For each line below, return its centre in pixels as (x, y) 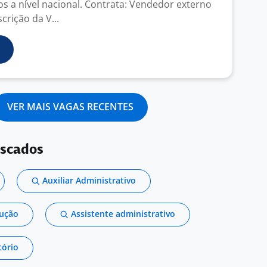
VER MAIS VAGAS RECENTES (70, 107)
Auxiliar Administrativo (89, 180)
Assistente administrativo (123, 214)
